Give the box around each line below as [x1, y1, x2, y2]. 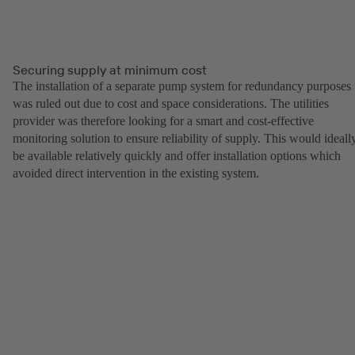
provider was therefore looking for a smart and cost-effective [13, 113, 314, 128]
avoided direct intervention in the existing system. [13, 166, 259, 180]
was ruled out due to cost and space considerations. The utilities [13, 96, 329, 110]
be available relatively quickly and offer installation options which [13, 148, 341, 162]
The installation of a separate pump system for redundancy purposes [13, 78, 351, 93]
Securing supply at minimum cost [13, 61, 207, 78]
